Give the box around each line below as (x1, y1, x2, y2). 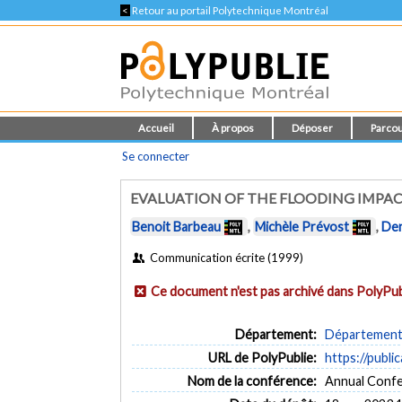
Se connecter (122, 149, 190, 163)
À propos (212, 122, 255, 134)
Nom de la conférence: (187, 372, 317, 389)
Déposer (292, 122, 334, 134)
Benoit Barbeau (132, 219, 222, 235)
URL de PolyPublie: (207, 349, 317, 365)
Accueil (138, 122, 175, 134)
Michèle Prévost (255, 219, 350, 235)
